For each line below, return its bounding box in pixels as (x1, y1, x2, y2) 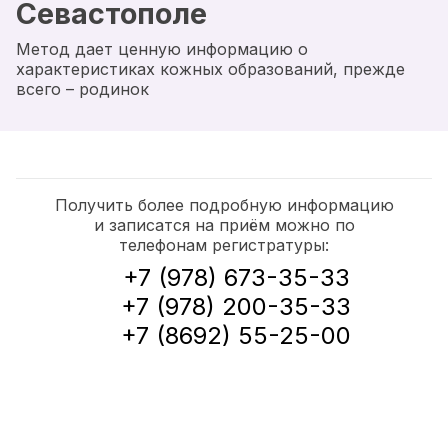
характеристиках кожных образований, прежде (16, 59, 405, 79)
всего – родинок (16, 79, 149, 99)
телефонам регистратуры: (119, 235, 329, 255)
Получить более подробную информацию (54, 195, 394, 215)
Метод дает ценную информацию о (16, 39, 308, 59)
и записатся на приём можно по (93, 215, 355, 235)
